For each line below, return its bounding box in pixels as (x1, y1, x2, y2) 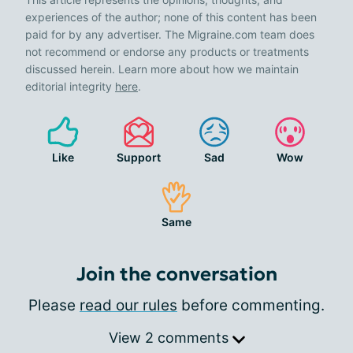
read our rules (80, 296, 177, 314)
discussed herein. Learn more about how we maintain (25, 62, 299, 76)
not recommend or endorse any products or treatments (25, 45, 309, 58)
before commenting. (177, 296, 325, 314)
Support (117, 150, 161, 164)
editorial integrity (25, 80, 115, 93)
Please (28, 296, 80, 314)
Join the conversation (76, 262, 277, 286)
